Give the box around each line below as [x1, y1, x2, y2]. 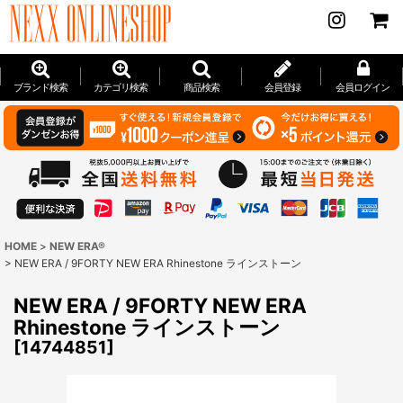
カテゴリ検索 [94, 81, 148, 94]
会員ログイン [336, 81, 390, 94]
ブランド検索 [13, 81, 67, 94]
